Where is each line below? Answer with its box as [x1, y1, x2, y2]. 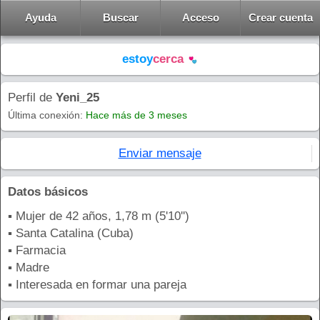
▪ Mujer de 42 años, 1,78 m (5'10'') [8, 209, 189, 223]
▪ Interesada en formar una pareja [8, 278, 186, 291]
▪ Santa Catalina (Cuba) [8, 226, 134, 240]
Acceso [181, 11, 219, 24]
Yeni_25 [56, 91, 99, 104]
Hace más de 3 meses [86, 109, 187, 121]
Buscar [102, 11, 139, 24]
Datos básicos [8, 185, 88, 199]
